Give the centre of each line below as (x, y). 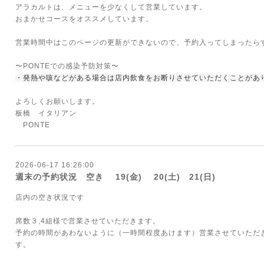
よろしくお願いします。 (57, 101)
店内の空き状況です (50, 197)
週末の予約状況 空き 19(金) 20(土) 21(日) (115, 177)
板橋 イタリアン (50, 113)
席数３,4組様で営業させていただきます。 (88, 221)
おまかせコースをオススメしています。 (84, 19)
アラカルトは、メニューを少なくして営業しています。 (111, 7)
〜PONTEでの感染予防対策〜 (67, 66)
